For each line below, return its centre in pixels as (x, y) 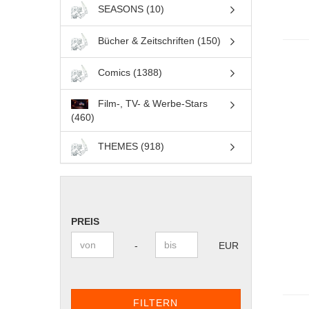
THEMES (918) (129, 147)
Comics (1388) (128, 73)
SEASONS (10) (129, 9)
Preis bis (98, 245)
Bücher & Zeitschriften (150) (158, 41)
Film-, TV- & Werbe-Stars (151, 103)
